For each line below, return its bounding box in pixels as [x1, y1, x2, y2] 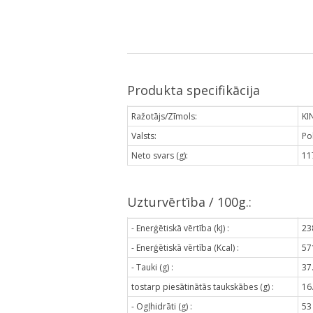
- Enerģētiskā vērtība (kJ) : [131, 221, 229, 234]
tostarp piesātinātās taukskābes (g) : [131, 280, 274, 293]
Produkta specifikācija [127, 81, 260, 99]
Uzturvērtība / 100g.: [127, 193, 252, 210]
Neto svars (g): [131, 149, 188, 161]
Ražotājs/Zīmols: [131, 110, 197, 122]
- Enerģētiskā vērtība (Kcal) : [131, 241, 239, 254]
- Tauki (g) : [131, 261, 173, 273]
